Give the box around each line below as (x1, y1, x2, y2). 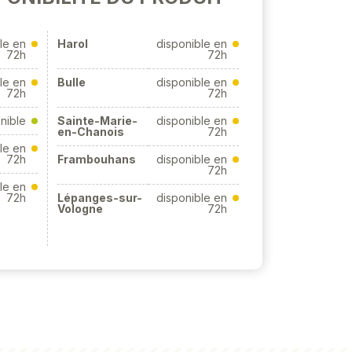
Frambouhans (57, 152, 136, 166)
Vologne (57, 202, 103, 215)
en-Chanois (57, 125, 124, 138)
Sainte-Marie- (57, 114, 137, 127)
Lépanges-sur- (57, 191, 142, 204)
